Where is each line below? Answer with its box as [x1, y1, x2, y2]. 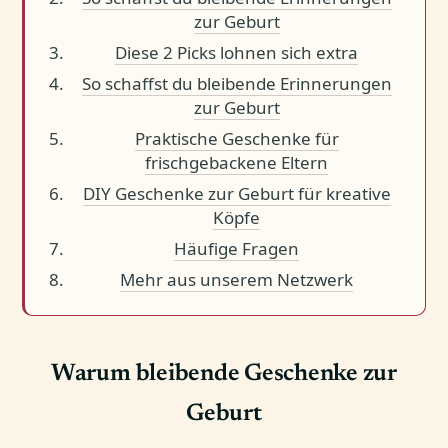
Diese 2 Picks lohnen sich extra [115, 40, 359, 64]
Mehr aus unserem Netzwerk [120, 267, 354, 291]
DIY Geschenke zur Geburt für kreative [82, 181, 391, 205]
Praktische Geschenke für [134, 126, 339, 150]
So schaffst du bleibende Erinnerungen [81, 71, 392, 95]
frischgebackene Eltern [145, 150, 329, 174]
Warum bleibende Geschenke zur [50, 361, 398, 386]
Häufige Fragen [174, 236, 300, 260]
